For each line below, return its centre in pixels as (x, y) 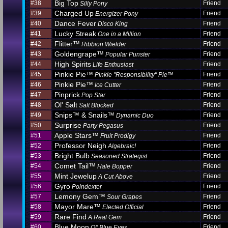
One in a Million (119, 34)
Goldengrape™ (79, 54)
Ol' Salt (66, 105)
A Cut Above (116, 177)
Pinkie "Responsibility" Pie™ (134, 75)
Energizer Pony (117, 14)
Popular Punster (128, 54)
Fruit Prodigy (118, 136)
